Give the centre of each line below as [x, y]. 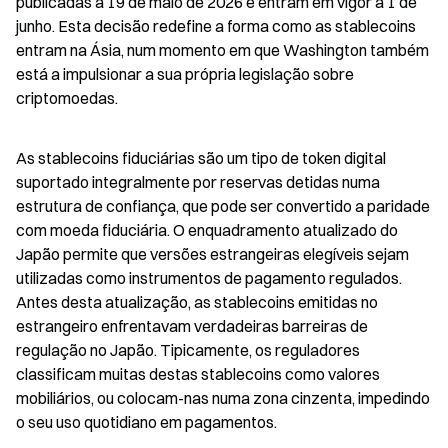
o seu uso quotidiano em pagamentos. [146, 421]
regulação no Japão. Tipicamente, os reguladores [188, 349]
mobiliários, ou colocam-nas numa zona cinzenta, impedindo [223, 397]
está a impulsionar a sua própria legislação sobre [185, 73]
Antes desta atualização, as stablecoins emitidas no [197, 301]
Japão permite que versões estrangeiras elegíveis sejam [212, 253]
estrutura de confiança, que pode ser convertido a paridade [223, 205]
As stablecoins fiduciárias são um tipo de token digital [201, 157]
